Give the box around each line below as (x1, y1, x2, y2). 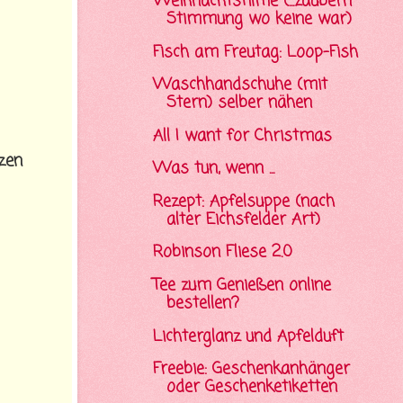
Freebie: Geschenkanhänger (152, 357, 350, 382)
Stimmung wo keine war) (166, 6, 352, 31)
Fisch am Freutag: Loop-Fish (152, 40, 358, 65)
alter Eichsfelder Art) (166, 207, 320, 232)
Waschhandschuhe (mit (152, 73, 327, 98)
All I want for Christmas (152, 123, 332, 148)
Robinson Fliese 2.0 (152, 240, 292, 265)
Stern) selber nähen (166, 91, 312, 116)
